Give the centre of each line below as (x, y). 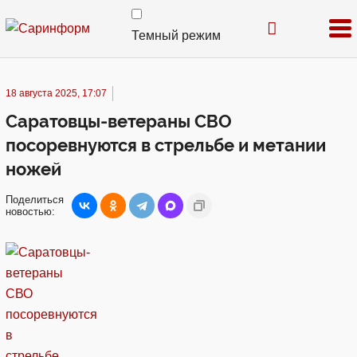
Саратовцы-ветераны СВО (119, 121)
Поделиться (35, 200)
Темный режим (176, 35)
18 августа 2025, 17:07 (56, 93)
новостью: (30, 212)
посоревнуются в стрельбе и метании (166, 145)
